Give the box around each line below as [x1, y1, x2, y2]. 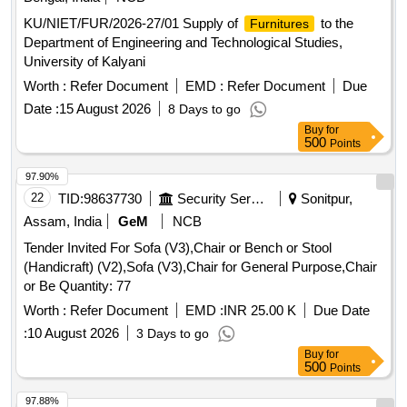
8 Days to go [168, 102, 241, 117]
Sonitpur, [297, 191, 352, 207]
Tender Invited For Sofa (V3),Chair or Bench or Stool [24, 240, 332, 256]
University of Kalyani [24, 54, 145, 70]
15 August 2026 [59, 101, 151, 117]
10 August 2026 [27, 325, 119, 342]
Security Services [251, 191, 264, 207]
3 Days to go [136, 326, 209, 342]
